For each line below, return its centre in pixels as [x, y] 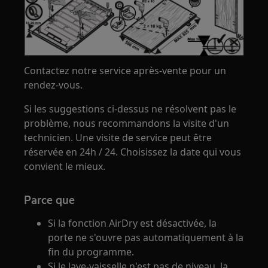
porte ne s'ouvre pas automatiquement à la [146, 238]
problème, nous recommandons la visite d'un [127, 124]
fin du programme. [91, 252]
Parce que [50, 200]
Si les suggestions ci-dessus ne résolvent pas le [130, 109]
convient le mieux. [65, 167]
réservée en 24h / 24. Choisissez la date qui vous [133, 152]
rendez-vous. [54, 85]
